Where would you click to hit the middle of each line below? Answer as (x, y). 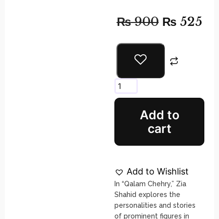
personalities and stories (155, 205)
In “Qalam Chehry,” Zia (150, 184)
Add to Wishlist (158, 171)
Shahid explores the (147, 194)
